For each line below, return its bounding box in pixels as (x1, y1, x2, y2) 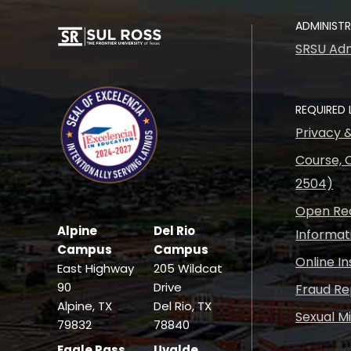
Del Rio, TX (154, 298, 212, 314)
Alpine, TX (57, 298, 113, 314)
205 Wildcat (154, 260, 223, 277)
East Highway (57, 260, 135, 277)
